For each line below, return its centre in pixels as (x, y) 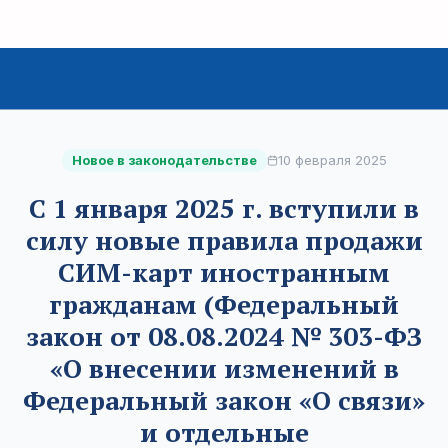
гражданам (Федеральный (224, 304)
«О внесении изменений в (224, 368)
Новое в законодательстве (164, 160)
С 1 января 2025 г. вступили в (224, 208)
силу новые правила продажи (224, 240)
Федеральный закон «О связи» (224, 400)
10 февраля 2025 (332, 160)
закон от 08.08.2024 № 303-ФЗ (224, 336)
